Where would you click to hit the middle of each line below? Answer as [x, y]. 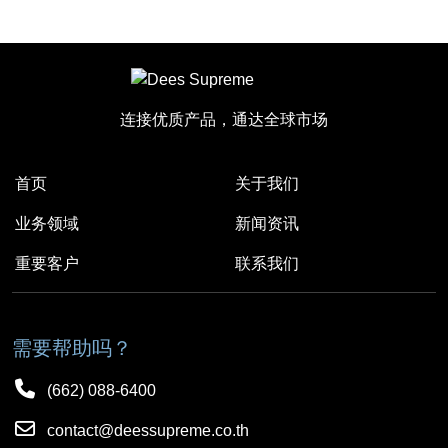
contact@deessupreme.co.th [146, 431]
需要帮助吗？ [72, 348]
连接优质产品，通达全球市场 [224, 120]
